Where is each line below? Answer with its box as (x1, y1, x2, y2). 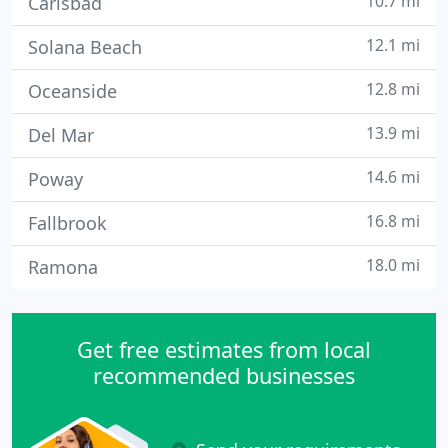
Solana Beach (28, 35, 142, 59)
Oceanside (28, 79, 117, 103)
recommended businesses (93, 361, 355, 390)
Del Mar (28, 123, 94, 147)
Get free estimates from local (77, 335, 371, 364)
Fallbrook (28, 211, 107, 235)
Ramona (28, 255, 98, 279)
